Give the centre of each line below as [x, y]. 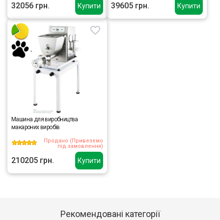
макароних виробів [36, 127]
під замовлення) [80, 146]
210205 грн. [33, 160]
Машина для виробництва [45, 119]
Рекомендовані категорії [110, 214]
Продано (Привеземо [73, 141]
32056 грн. [30, 6]
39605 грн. [130, 6]
